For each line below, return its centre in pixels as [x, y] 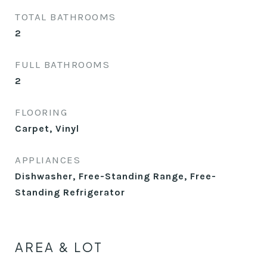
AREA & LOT [59, 247]
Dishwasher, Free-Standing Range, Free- [116, 176]
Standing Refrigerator [70, 192]
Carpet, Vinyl [47, 128]
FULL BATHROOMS [62, 64]
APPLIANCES [48, 160]
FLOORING [41, 112]
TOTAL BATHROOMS [66, 17]
